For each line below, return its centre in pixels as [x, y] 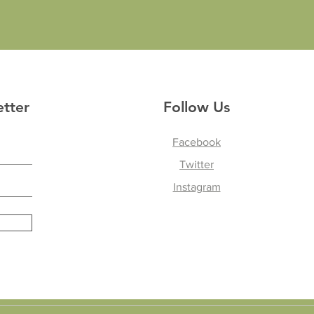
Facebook [197, 142]
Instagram [197, 187]
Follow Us [197, 107]
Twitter [197, 164]
